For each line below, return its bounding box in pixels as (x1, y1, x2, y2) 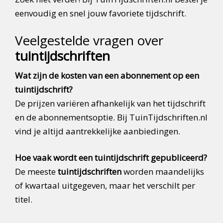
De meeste (15, 166, 58, 178)
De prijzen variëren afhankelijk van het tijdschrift (15, 98, 206, 110)
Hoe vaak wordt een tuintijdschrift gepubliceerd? (15, 152, 207, 164)
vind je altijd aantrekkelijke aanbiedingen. (15, 125, 180, 137)
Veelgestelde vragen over (15, 31, 163, 50)
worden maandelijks (121, 166, 204, 178)
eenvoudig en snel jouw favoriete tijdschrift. (15, 7, 188, 19)
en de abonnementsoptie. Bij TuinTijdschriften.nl (15, 111, 208, 123)
